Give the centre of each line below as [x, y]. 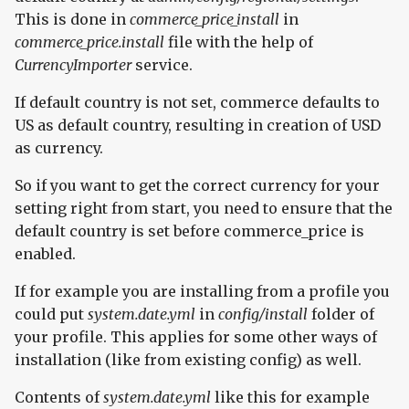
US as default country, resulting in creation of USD [198, 125]
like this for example [290, 397]
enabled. [45, 253]
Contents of [59, 397]
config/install [263, 314]
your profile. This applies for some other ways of [196, 336]
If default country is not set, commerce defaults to [197, 102]
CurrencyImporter [73, 64]
